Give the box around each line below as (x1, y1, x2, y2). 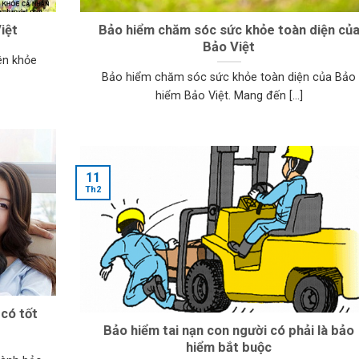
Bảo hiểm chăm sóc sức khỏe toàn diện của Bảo (102, 71, 357, 85)
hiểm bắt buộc (186, 339, 272, 355)
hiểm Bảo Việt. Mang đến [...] (155, 89, 303, 103)
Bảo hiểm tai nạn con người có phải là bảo (103, 322, 355, 338)
